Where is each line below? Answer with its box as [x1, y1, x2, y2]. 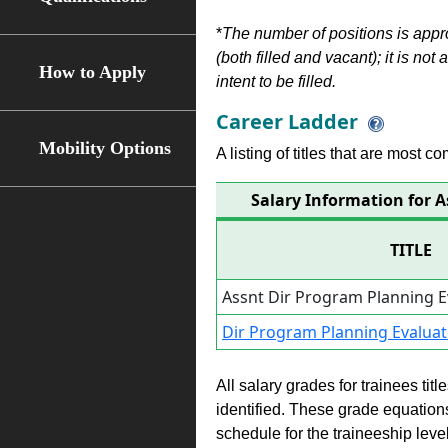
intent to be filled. [216, 73, 336, 90]
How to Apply [39, 62, 147, 82]
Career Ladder [216, 108, 358, 135]
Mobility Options [39, 138, 172, 158]
